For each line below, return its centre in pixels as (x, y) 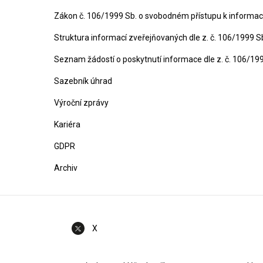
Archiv (66, 168)
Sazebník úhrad (83, 81)
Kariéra (67, 124)
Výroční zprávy (81, 103)
